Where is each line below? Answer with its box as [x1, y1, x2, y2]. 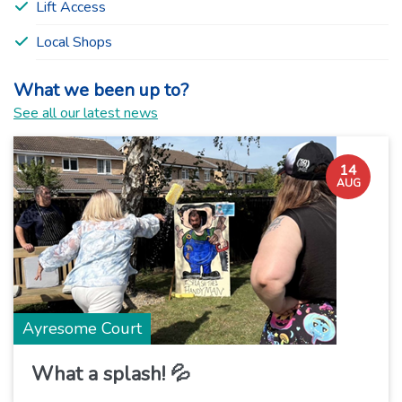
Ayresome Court [22, 317, 142, 339]
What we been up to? [13, 77, 188, 102]
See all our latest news [13, 102, 158, 123]
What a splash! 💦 [31, 360, 190, 388]
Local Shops [36, 31, 112, 52]
